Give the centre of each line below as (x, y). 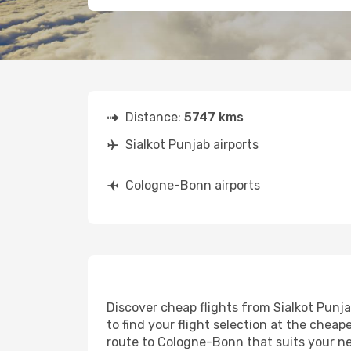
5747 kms (214, 117)
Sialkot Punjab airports (192, 145)
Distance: (155, 117)
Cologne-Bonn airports (193, 185)
